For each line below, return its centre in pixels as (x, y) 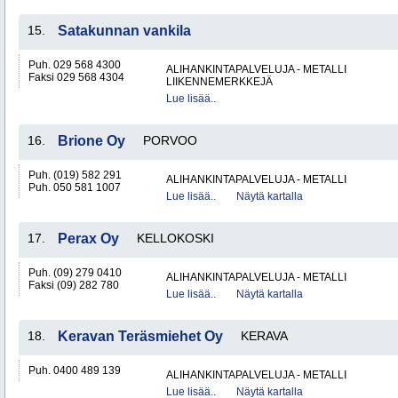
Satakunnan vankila (124, 31)
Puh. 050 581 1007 (75, 187)
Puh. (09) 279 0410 (75, 273)
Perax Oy (88, 239)
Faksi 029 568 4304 (76, 77)
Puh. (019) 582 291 (75, 175)
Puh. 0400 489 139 (75, 370)
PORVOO (170, 140)
